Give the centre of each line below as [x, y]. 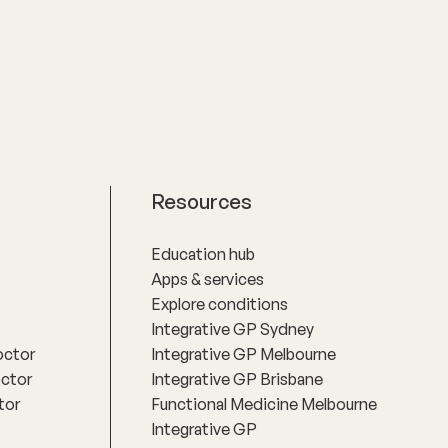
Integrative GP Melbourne [243, 353]
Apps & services [207, 278]
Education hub [203, 253]
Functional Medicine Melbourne [264, 403]
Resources [201, 201]
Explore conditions [219, 303]
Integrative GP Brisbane [237, 378]
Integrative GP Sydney [232, 328]
